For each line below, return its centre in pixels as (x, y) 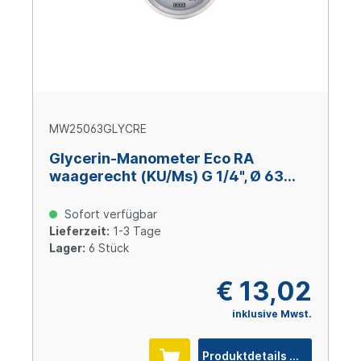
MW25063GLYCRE (98, 129)
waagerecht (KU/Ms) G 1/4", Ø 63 (166, 176)
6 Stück (107, 248)
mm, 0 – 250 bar (106, 194)
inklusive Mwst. (272, 314)
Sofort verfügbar (109, 214)
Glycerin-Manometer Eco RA (151, 159)
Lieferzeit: (79, 231)
